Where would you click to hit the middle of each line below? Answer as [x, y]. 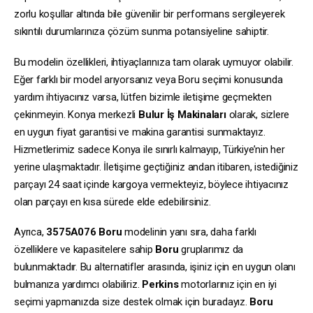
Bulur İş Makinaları [182, 114]
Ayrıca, [30, 232]
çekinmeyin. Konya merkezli [76, 114]
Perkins [160, 285]
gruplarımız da [211, 250]
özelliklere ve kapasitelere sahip [85, 250]
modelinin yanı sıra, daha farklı [189, 232]
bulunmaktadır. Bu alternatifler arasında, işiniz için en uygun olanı [155, 267]
